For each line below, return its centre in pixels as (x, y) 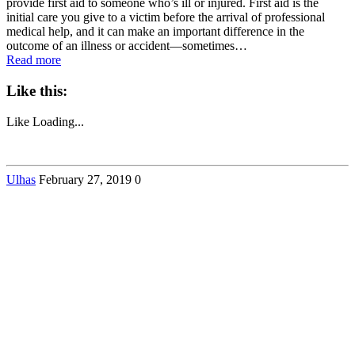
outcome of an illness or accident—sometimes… (127, 46)
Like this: (37, 91)
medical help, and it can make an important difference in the (155, 32)
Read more (34, 60)
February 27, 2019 (85, 179)
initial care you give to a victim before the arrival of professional (166, 17)
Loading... (58, 121)
